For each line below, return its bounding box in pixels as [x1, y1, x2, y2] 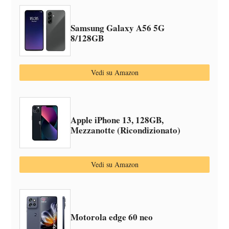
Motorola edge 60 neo [71, 211, 153, 223]
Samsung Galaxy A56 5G [71, 21, 165, 34]
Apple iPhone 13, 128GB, [71, 113, 164, 126]
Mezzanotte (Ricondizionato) [71, 124, 181, 136]
